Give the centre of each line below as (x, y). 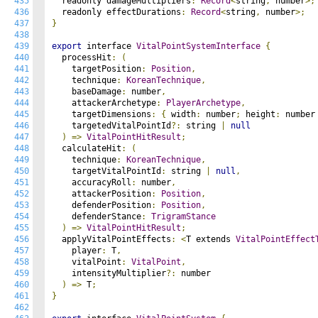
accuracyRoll (92, 182)
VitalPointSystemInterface (198, 46)
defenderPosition (102, 205)
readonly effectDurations (116, 12)
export (67, 46)
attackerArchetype (104, 103)
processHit (82, 57)
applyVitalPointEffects (111, 239)
